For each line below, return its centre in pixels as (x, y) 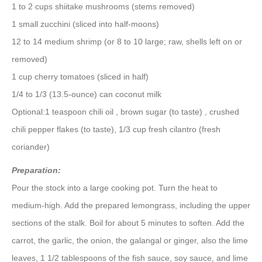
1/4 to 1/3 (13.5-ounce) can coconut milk (87, 94)
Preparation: (36, 170)
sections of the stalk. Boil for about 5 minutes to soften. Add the (128, 223)
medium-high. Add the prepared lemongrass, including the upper (131, 205)
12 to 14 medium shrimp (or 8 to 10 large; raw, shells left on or (127, 41)
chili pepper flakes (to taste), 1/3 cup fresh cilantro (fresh (116, 129)
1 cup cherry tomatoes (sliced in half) (80, 76)
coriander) (31, 146)
